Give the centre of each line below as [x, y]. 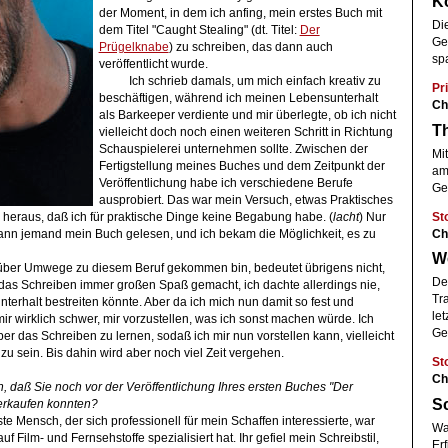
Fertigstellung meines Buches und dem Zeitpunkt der [241, 165]
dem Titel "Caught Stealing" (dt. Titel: [199, 29]
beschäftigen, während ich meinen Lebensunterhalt [238, 97]
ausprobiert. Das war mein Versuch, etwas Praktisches [245, 199]
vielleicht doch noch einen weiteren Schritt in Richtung [245, 131]
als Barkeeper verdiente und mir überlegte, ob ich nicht [247, 114]
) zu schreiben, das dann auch [250, 46]
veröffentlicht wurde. [153, 63]
